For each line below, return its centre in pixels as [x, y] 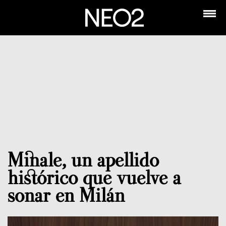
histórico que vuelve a [94, 177]
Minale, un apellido [83, 159]
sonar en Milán [66, 195]
